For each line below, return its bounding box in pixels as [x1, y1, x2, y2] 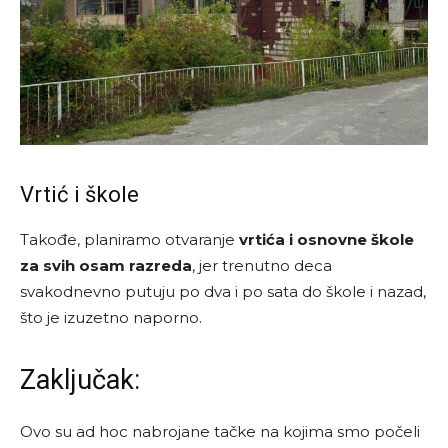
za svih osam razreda [20, 255, 192, 275]
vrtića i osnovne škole [239, 229, 414, 249]
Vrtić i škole [20, 181, 139, 207]
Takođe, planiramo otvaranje [20, 229, 239, 249]
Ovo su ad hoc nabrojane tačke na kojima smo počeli [20, 421, 420, 441]
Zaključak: [20, 363, 140, 396]
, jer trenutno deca [192, 255, 332, 275]
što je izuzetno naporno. [20, 307, 202, 327]
